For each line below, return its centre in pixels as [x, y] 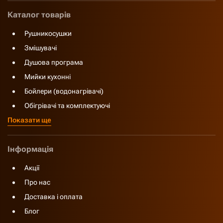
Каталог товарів [39, 15]
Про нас [37, 182]
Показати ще [29, 120]
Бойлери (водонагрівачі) [64, 91]
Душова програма [54, 62]
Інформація [30, 149]
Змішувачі [41, 48]
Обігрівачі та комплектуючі [67, 106]
